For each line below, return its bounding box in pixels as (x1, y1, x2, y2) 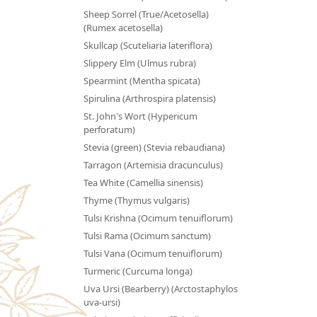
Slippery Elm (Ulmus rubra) (83, 56, 196, 69)
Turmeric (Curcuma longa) (83, 264, 192, 277)
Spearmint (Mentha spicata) (83, 74, 200, 87)
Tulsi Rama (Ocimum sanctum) (83, 229, 211, 242)
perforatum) (83, 122, 135, 136)
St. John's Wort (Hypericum (83, 109, 197, 122)
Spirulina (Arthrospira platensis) (83, 91, 216, 105)
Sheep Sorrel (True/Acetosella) (83, 7, 209, 21)
